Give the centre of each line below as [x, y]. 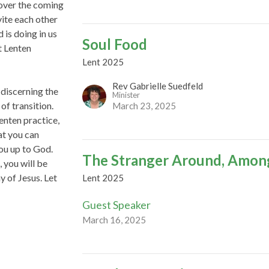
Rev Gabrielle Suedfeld [158, 86]
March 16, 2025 [114, 219]
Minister [126, 95]
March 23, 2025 [144, 105]
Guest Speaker [117, 204]
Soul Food [115, 44]
